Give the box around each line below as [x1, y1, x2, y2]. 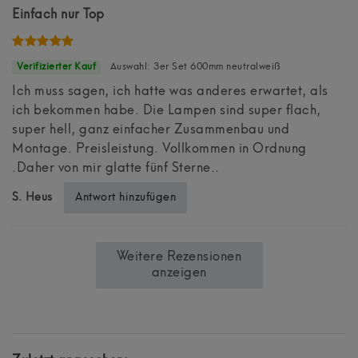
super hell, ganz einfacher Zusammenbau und [12, 123, 289, 137]
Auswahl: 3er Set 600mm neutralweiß [107, 62, 281, 72]
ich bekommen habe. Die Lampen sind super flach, [12, 104, 321, 117]
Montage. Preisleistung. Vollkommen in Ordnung [12, 142, 307, 156]
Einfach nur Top [12, 8, 105, 22]
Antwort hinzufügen [75, 191, 177, 203]
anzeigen [151, 266, 207, 280]
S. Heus [12, 191, 56, 203]
